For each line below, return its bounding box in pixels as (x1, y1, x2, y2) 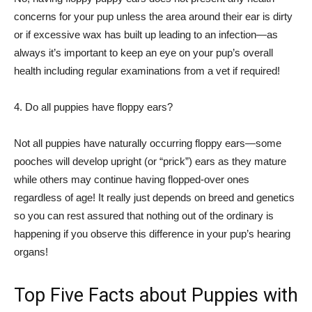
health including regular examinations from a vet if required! (14, 65, 280, 77)
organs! (14, 246, 48, 258)
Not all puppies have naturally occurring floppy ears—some (14, 137, 281, 149)
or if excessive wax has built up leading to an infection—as (14, 29, 278, 40)
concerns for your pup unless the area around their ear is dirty (14, 10, 292, 22)
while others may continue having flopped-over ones (14, 173, 249, 185)
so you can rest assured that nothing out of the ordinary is (14, 210, 274, 221)
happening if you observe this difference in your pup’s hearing (14, 228, 290, 240)
